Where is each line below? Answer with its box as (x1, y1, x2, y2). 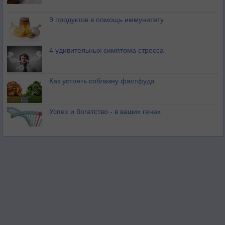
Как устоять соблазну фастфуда (49, 77, 155, 85)
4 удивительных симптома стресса (49, 46, 164, 55)
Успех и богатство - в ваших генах (49, 107, 161, 116)
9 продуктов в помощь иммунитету (49, 16, 164, 24)
